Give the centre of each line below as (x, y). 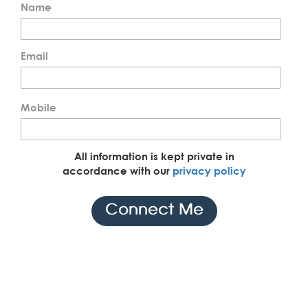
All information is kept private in (154, 156)
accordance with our (117, 170)
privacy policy (209, 170)
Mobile (38, 107)
